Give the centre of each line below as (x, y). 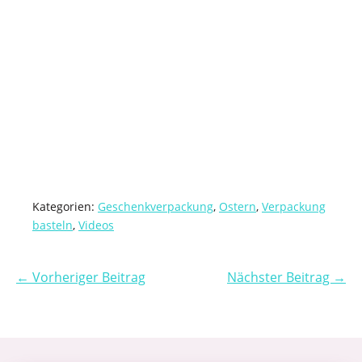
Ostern (238, 206)
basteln (53, 225)
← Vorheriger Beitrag (81, 277)
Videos (96, 225)
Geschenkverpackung (156, 206)
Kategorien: (63, 206)
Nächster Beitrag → (286, 277)
